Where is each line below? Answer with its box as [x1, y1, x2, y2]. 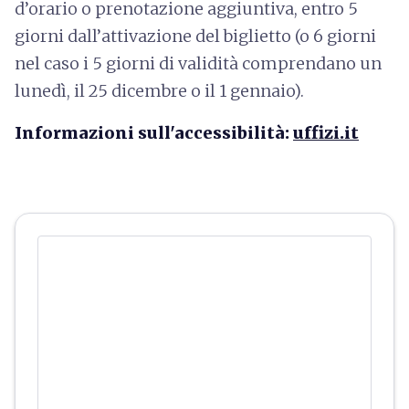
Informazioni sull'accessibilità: [15, 121, 293, 143]
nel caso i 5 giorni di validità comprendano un [15, 52, 382, 74]
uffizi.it [293, 121, 359, 143]
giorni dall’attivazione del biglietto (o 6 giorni [15, 25, 376, 47]
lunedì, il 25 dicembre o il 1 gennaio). [15, 79, 304, 101]
